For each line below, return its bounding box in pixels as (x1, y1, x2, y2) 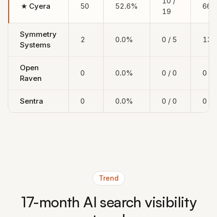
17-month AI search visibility (20, 193, 197, 211)
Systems (20, 40, 50, 49)
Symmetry (20, 30, 57, 39)
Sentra (20, 96, 43, 106)
